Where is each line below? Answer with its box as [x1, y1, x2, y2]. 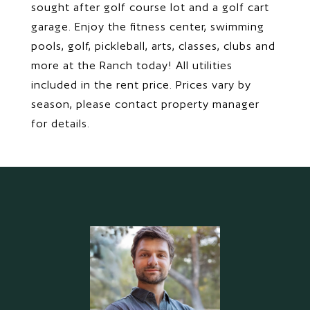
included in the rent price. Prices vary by [31, 78, 251, 91]
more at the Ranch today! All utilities [31, 59, 232, 72]
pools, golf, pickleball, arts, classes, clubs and [31, 39, 275, 53]
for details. [31, 117, 90, 130]
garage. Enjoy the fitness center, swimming [31, 20, 264, 33]
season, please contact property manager [31, 98, 259, 111]
